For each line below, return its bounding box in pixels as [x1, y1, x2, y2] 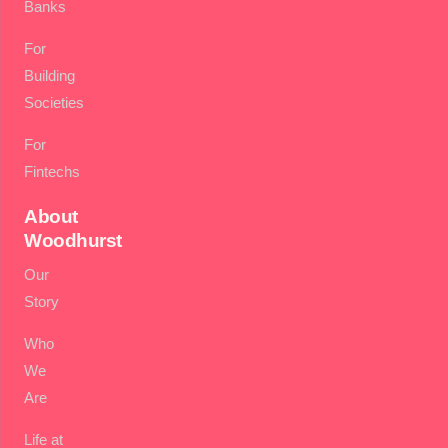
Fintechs [24, 162, 81, 180]
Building [24, 66, 76, 84]
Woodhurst [24, 229, 122, 251]
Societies [24, 93, 85, 111]
